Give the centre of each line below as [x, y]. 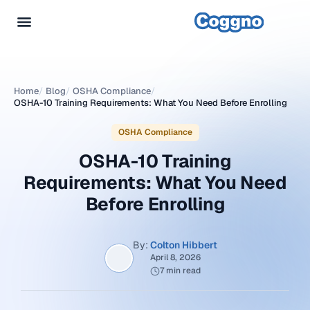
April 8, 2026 [175, 257]
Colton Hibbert [184, 245]
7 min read [180, 271]
